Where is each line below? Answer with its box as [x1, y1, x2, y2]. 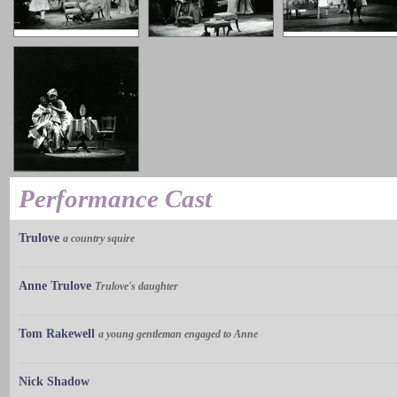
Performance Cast [19, 184, 212, 214]
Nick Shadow [19, 375, 90, 389]
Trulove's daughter [95, 280, 178, 293]
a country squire [63, 232, 135, 245]
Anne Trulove [19, 279, 91, 293]
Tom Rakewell [19, 327, 95, 341]
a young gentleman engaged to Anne [98, 328, 258, 341]
